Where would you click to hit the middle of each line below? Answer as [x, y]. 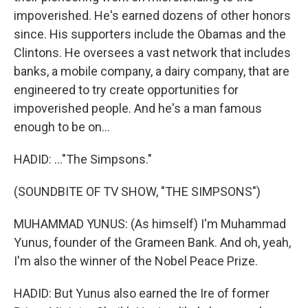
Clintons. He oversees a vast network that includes [152, 53]
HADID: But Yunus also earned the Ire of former [142, 293]
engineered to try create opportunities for [126, 90]
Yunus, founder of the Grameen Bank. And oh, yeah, [152, 242]
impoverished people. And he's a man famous [138, 108]
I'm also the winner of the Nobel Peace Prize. [136, 261]
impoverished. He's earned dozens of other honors [152, 15]
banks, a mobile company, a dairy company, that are [152, 71]
